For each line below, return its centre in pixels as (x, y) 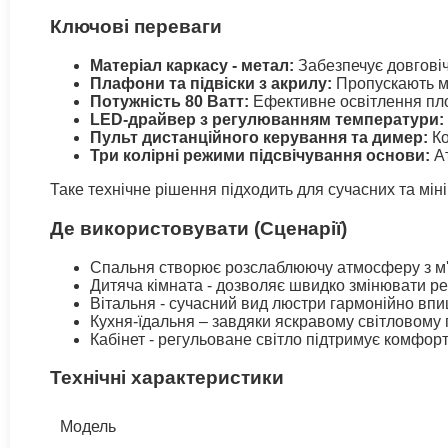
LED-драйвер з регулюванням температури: (267, 120)
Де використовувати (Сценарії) (198, 228)
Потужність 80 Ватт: (169, 102)
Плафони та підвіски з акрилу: (211, 84)
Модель (88, 426)
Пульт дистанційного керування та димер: (259, 138)
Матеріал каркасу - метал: (192, 66)
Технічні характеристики (167, 378)
